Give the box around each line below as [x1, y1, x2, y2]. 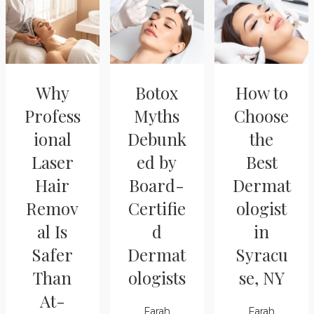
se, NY [238, 266, 285, 289]
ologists [128, 266, 186, 289]
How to [235, 81, 288, 104]
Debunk [127, 127, 186, 150]
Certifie [128, 196, 186, 219]
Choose [234, 104, 289, 127]
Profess [24, 104, 81, 127]
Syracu [235, 243, 288, 266]
